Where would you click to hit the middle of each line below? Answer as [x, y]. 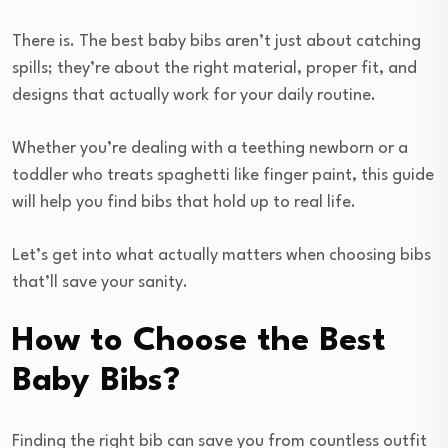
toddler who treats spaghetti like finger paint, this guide [223, 176]
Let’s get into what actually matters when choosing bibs [221, 256]
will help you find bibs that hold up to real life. [184, 203]
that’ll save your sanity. [100, 283]
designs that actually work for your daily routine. [194, 96]
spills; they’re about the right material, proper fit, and [214, 69]
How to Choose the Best [199, 342]
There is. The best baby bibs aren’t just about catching [216, 42]
